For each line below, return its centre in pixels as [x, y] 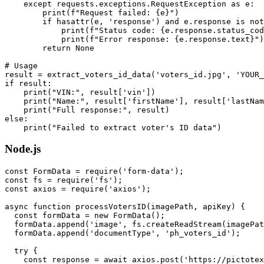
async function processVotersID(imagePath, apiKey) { [125, 207]
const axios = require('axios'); [78, 189]
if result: [28, 83]
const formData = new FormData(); [85, 216]
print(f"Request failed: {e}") [92, 12]
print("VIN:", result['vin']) [80, 92]
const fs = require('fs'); [64, 180]
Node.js [23, 149]
